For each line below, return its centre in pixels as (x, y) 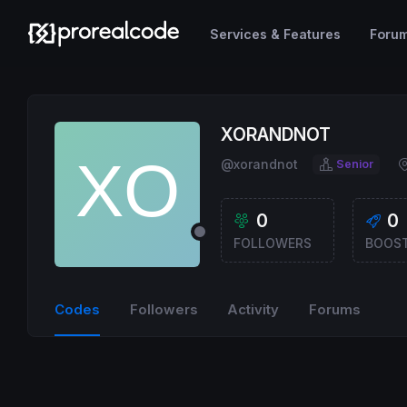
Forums (334, 310)
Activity (253, 310)
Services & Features (275, 34)
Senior (355, 164)
